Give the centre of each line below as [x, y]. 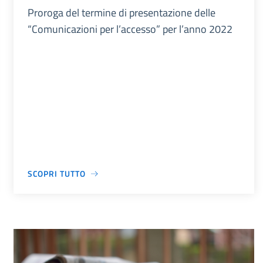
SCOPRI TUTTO [56, 174]
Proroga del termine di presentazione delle [121, 13]
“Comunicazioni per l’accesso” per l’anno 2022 [130, 29]
